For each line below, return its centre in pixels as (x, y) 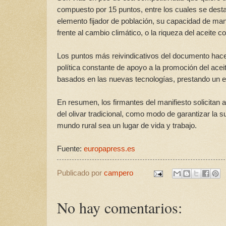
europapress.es (109, 149)
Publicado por (80, 173)
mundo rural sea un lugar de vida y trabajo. (127, 126)
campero (119, 173)
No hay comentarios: (120, 208)
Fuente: (70, 149)
